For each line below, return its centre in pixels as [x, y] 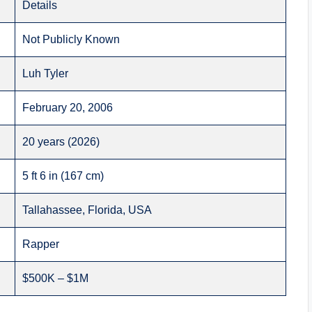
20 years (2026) [61, 142]
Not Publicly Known [71, 40]
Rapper [41, 244]
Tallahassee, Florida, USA [87, 210]
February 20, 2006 [68, 108]
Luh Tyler [46, 74]
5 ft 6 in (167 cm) [63, 176]
